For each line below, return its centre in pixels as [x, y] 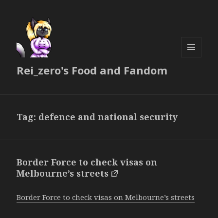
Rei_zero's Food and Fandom [92, 70]
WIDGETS [195, 77]
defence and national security [108, 117]
